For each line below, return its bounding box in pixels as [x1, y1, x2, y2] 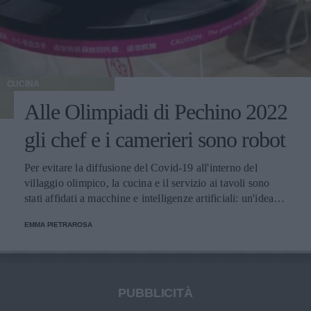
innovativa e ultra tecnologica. [24, 207, 160, 219]
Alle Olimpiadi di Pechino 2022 [24, 99, 287, 124]
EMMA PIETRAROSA [24, 220, 92, 228]
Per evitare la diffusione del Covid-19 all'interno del [24, 161, 258, 174]
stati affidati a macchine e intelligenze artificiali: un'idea [24, 192, 274, 204]
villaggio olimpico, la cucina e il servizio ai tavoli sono [24, 176, 270, 189]
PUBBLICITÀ [118, 285, 193, 300]
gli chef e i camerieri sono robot [24, 126, 285, 152]
